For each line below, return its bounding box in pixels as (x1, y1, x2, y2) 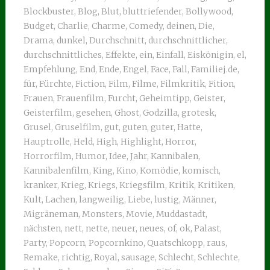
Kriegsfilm (119, 180, 165, 190)
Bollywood (185, 6, 231, 17)
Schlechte (197, 252, 238, 263)
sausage (121, 252, 155, 263)
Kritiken (197, 180, 233, 190)
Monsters (81, 209, 122, 219)
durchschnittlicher (148, 35, 226, 46)
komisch (181, 165, 219, 176)
